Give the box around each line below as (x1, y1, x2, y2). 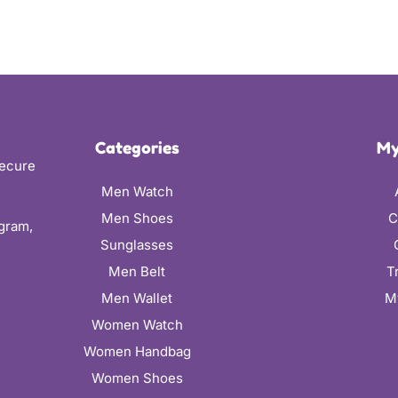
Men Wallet (101, 289, 173, 306)
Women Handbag (83, 342, 191, 360)
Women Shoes (91, 369, 183, 386)
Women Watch (91, 315, 183, 333)
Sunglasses (100, 235, 174, 253)
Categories (94, 137, 179, 157)
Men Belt (108, 262, 166, 280)
